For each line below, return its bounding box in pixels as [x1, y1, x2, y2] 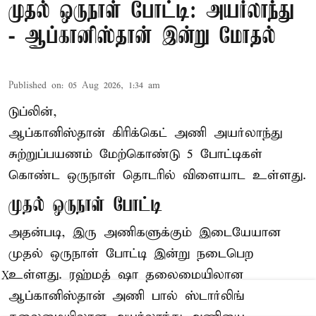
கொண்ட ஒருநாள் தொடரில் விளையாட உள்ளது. [8, 166, 306, 183]
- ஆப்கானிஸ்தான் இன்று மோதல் [8, 24, 276, 49]
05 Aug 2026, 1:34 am [68, 79, 160, 92]
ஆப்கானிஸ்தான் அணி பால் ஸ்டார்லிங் [8, 287, 244, 304]
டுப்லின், [8, 103, 57, 120]
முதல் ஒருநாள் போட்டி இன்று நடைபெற [8, 245, 253, 262]
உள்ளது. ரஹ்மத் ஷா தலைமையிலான [8, 266, 243, 283]
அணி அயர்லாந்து [174, 124, 282, 141]
